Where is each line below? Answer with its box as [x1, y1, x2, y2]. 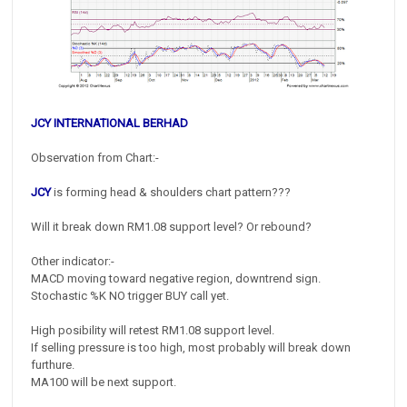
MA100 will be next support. [31, 374, 177, 389]
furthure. [31, 357, 75, 372]
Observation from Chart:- [31, 150, 160, 164]
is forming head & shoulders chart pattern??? [51, 184, 292, 199]
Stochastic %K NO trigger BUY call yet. [31, 288, 230, 303]
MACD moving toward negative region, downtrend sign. [31, 271, 322, 285]
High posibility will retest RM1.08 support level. [31, 323, 275, 337]
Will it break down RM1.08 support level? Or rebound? [31, 219, 313, 233]
